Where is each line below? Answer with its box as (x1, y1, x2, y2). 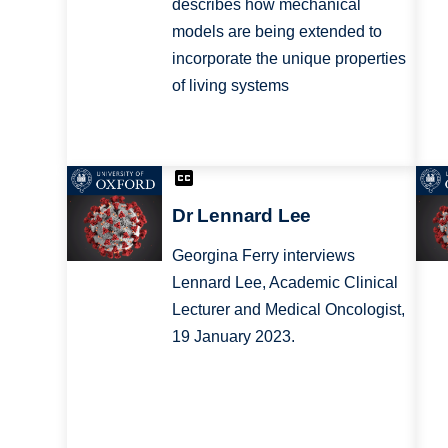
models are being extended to (171, 23, 382, 41)
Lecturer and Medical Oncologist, (171, 300, 405, 318)
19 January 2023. (171, 327, 295, 345)
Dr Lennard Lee (171, 204, 312, 226)
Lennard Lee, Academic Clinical (171, 273, 398, 291)
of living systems (171, 77, 289, 95)
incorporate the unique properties (171, 50, 406, 68)
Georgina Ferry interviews (171, 246, 355, 264)
